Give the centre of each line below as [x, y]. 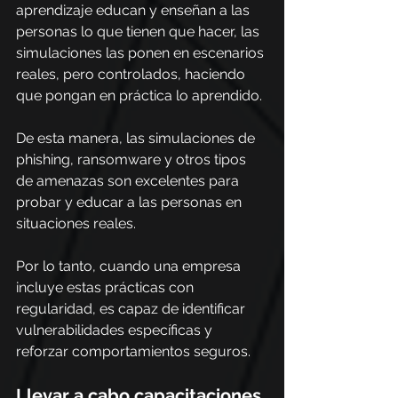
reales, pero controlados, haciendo [132, 74]
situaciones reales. [76, 223]
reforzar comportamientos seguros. [133, 351]
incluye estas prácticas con [107, 287]
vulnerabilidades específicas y [116, 330]
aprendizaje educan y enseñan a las [135, 10]
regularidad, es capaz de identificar [132, 309]
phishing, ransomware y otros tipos [133, 159]
